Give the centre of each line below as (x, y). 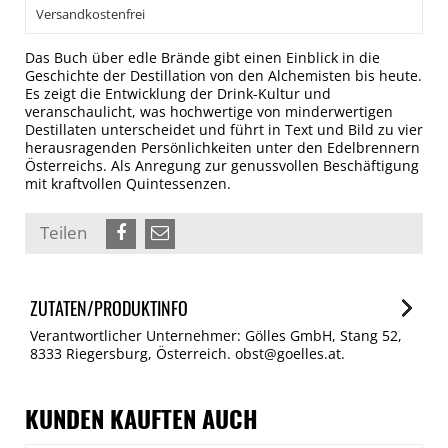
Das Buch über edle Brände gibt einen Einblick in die (202, 57)
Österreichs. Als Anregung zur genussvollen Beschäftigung (222, 165)
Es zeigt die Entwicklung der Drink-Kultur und (178, 93)
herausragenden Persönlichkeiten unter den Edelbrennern (222, 147)
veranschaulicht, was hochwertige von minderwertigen (209, 111)
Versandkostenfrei (90, 14)
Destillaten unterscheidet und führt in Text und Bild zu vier (224, 129)
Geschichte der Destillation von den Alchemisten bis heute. (223, 75)
